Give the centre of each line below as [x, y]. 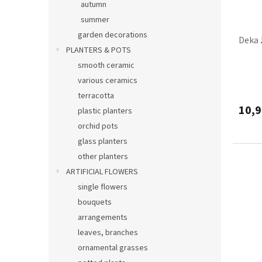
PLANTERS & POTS [99, 50]
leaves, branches [108, 232]
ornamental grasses [113, 248]
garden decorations [113, 35]
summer [95, 20]
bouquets [95, 202]
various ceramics [108, 80]
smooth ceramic [106, 65]
